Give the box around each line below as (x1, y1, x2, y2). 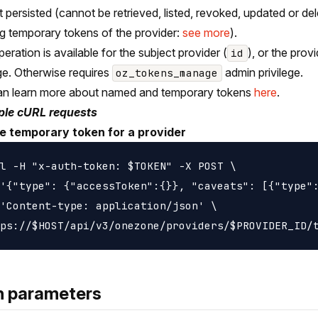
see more (182, 26, 230, 40)
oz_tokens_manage (116, 66, 219, 80)
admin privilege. (221, 65, 303, 80)
